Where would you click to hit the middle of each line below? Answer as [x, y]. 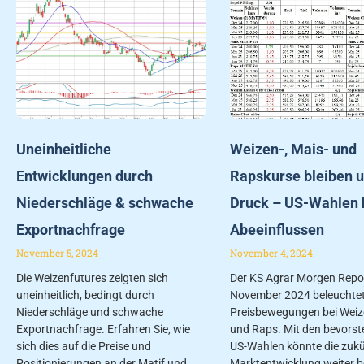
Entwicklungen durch [84, 175]
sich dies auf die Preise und [84, 346]
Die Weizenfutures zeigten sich [92, 277]
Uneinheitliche [64, 149]
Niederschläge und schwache [90, 312]
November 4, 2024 [271, 252]
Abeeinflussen [277, 229]
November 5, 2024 [57, 252]
